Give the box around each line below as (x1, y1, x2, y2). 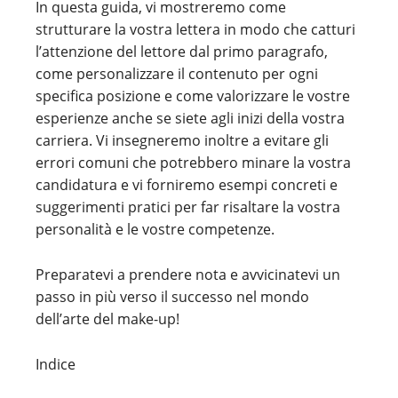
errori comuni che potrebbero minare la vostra (36, 153, 351, 172)
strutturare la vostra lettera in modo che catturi (36, 20, 355, 39)
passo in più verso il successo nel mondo (36, 287, 309, 306)
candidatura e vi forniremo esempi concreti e (36, 175, 338, 195)
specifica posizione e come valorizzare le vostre (36, 86, 350, 106)
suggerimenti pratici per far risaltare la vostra (36, 197, 340, 217)
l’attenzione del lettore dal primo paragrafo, (36, 42, 328, 61)
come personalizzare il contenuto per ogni (36, 64, 318, 84)
